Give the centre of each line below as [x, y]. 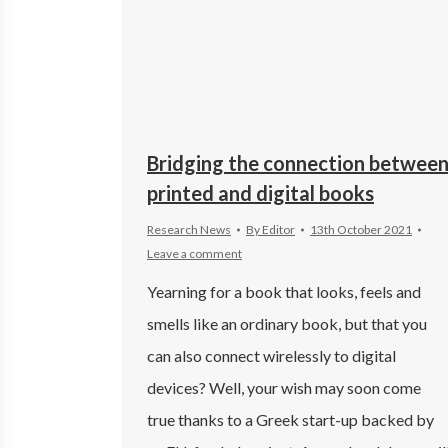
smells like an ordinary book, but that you [287, 323]
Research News [189, 229]
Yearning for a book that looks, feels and [284, 291]
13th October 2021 [361, 229]
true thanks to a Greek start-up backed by [290, 419]
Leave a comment [194, 253]
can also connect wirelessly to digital [271, 355]
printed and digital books [260, 192]
